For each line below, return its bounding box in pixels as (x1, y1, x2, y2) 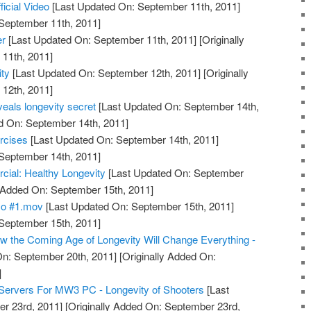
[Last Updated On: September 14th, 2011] (28, 132, 219, 147)
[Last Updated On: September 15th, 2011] (43, 199, 235, 214)
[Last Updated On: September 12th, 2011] (10, 65, 201, 81)
